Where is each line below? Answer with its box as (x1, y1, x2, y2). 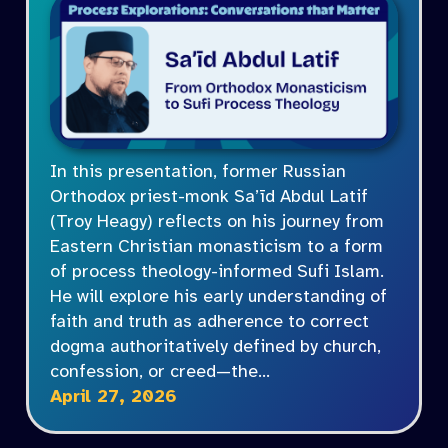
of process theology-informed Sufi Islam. (50, 262, 385, 282)
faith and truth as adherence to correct (50, 312, 370, 332)
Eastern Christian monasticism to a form (50, 237, 384, 257)
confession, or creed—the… (50, 362, 271, 382)
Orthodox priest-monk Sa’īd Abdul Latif (50, 187, 369, 207)
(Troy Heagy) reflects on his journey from (50, 212, 385, 232)
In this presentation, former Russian (50, 162, 347, 182)
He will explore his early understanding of (50, 287, 388, 307)
